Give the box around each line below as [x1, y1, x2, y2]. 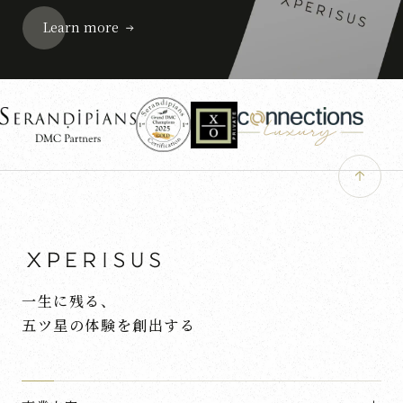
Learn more [43, 17, 119, 36]
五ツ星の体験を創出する [22, 315, 196, 336]
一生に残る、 [22, 291, 117, 312]
